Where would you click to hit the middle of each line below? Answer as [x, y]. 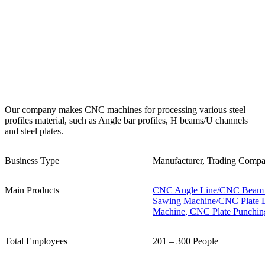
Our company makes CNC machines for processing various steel [125, 109]
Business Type [32, 160]
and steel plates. [34, 131]
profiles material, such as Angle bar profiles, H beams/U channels [126, 120]
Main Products [32, 190]
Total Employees [36, 241]
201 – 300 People [185, 241]
